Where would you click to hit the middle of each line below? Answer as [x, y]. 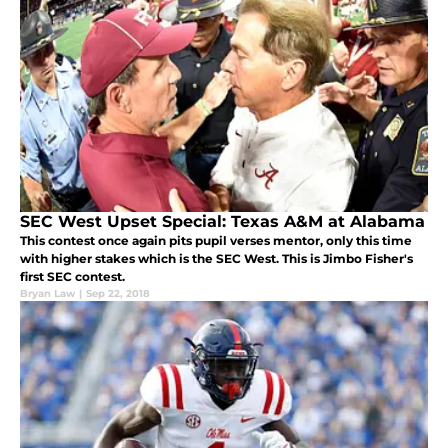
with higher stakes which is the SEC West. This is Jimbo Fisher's [216, 259]
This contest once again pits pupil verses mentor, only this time [216, 241]
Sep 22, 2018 [118, 294]
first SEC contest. [72, 277]
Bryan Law [47, 294]
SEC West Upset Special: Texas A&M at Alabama [222, 222]
